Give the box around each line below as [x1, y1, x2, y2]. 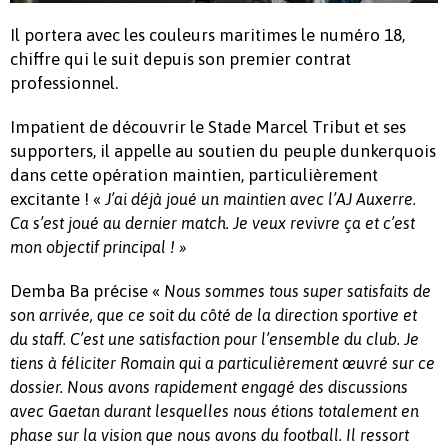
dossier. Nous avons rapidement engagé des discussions [10, 377, 408, 396]
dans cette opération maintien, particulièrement [10, 164, 378, 185]
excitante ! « [10, 188, 105, 209]
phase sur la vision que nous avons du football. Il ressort [10, 425, 409, 444]
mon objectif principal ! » [10, 237, 187, 256]
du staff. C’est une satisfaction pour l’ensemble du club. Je [10, 329, 419, 348]
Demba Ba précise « [10, 280, 164, 301]
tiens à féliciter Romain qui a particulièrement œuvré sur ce [10, 353, 435, 372]
